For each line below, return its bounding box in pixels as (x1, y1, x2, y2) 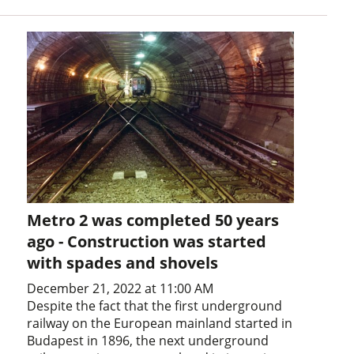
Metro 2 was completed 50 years (27, 209, 280, 232)
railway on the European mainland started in (27, 314, 293, 333)
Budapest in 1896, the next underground (27, 332, 269, 350)
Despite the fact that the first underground (27, 297, 283, 315)
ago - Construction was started (27, 231, 267, 253)
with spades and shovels (27, 252, 219, 274)
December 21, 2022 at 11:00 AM (27, 280, 214, 298)
